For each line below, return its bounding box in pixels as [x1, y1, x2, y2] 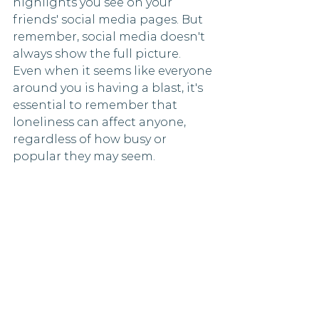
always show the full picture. [13, 47, 184, 61]
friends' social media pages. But [13, 13, 206, 26]
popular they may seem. [13, 150, 155, 163]
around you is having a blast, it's [13, 81, 206, 95]
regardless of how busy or [13, 132, 169, 146]
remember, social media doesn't [13, 30, 208, 43]
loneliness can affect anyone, [13, 115, 189, 129]
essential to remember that [13, 98, 180, 112]
